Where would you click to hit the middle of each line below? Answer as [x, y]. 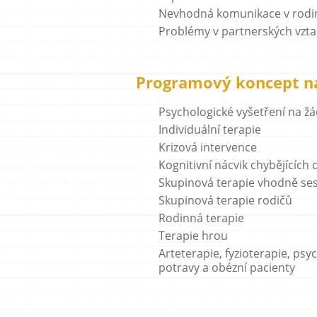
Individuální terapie [210, 129]
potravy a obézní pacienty [227, 267]
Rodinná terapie [201, 218]
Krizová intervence [208, 147]
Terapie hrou [193, 236]
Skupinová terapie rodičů [225, 200]
